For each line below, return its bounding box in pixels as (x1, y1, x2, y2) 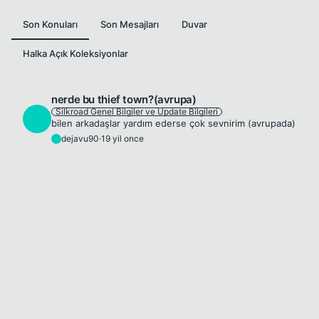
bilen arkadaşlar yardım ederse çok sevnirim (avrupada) (51, 117, 296, 129)
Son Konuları (23, 19, 78, 30)
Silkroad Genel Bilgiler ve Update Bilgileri (56, 106, 218, 117)
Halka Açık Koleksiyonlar (23, 48, 128, 59)
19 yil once (101, 133, 144, 144)
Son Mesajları (100, 19, 159, 30)
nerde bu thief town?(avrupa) (51, 93, 197, 106)
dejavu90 (61, 133, 99, 144)
